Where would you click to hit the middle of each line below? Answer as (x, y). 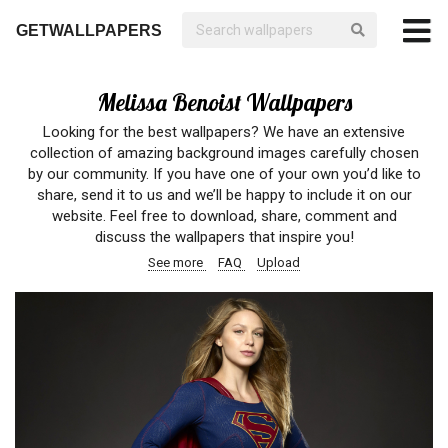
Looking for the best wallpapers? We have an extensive (224, 132)
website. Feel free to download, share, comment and (224, 216)
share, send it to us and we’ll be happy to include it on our (224, 195)
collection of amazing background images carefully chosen (224, 153)
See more (177, 262)
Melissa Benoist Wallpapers (224, 102)
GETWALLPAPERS (89, 30)
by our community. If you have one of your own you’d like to (224, 174)
